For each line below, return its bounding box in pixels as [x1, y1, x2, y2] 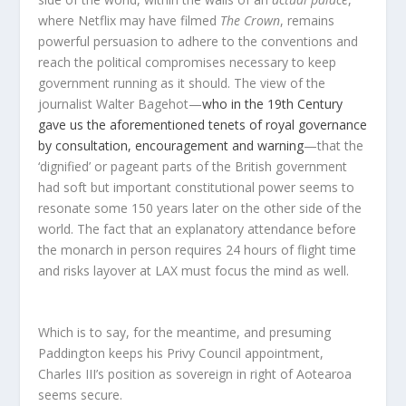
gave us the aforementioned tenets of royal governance [38, 115, 368, 133]
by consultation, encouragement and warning [38, 136, 304, 154]
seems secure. [38, 386, 130, 404]
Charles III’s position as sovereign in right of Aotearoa [38, 365, 353, 383]
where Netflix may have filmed [38, 11, 221, 29]
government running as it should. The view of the [38, 73, 326, 92]
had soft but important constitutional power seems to [38, 178, 355, 196]
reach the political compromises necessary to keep [38, 53, 337, 71]
